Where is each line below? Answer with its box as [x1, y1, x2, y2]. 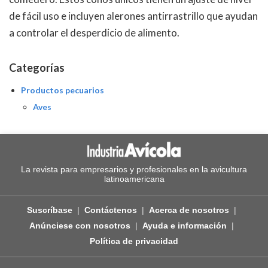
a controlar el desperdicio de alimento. [9, 26, 179, 39]
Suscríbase [27, 205, 72, 215]
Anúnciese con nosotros [29, 220, 130, 230]
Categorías [9, 61, 65, 74]
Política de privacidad [90, 236, 178, 246]
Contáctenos [84, 205, 137, 215]
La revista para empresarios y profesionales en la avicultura [21, 164, 247, 174]
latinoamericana [103, 173, 165, 184]
